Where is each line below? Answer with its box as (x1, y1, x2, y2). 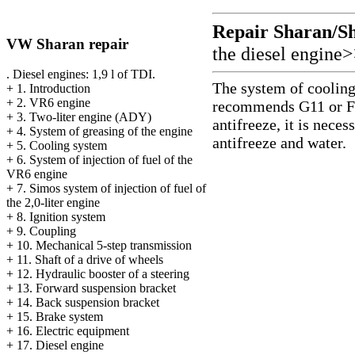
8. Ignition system (17, 210, 105, 224)
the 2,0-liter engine (6, 196, 100, 210)
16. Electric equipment (17, 324, 129, 338)
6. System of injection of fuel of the (17, 153, 193, 167)
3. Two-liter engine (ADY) (17, 110, 151, 124)
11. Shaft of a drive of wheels (17, 253, 163, 267)
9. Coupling (17, 224, 76, 239)
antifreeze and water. (212, 134, 346, 151)
